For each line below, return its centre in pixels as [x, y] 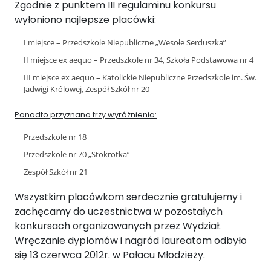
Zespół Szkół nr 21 [56, 172]
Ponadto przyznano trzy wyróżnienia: [86, 115]
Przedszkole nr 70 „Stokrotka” [77, 154]
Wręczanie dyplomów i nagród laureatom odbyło [131, 240]
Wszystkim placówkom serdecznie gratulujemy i [128, 197]
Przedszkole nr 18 [55, 137]
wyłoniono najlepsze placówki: [85, 20]
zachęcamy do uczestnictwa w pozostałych [119, 211]
